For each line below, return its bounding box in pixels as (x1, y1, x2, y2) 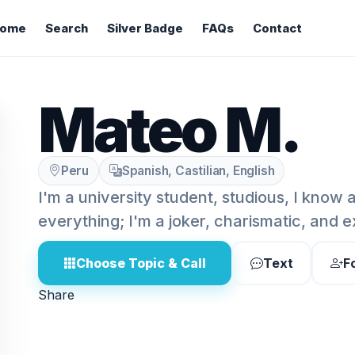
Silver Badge (106, 21, 183, 36)
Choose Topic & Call (76, 255, 206, 271)
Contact (252, 21, 302, 36)
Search (44, 21, 88, 36)
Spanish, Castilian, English (121, 163, 275, 178)
